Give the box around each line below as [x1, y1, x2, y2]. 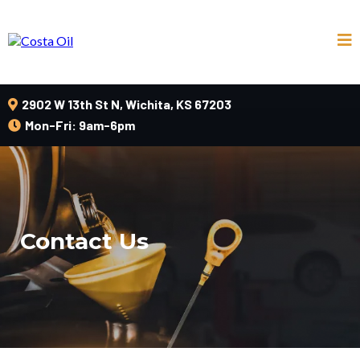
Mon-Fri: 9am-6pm [25, 117, 135, 133]
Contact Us [20, 227, 149, 255]
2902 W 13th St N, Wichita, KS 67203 [22, 96, 231, 112]
